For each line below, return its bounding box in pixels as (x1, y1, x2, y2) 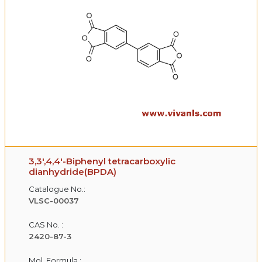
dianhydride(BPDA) (29, 166, 116, 177)
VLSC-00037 (29, 195, 79, 205)
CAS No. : (29, 219, 63, 229)
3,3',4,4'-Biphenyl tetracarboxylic (29, 155, 175, 167)
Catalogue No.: (29, 184, 85, 194)
